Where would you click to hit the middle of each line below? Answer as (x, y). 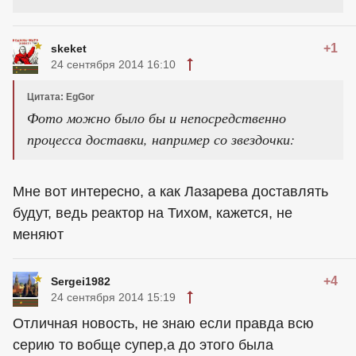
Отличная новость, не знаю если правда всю (163, 323)
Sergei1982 (81, 281)
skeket (69, 48)
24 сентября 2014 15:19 (113, 297)
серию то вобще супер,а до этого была (143, 345)
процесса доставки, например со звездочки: (161, 139)
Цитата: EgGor (61, 97)
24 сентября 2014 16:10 (113, 64)
